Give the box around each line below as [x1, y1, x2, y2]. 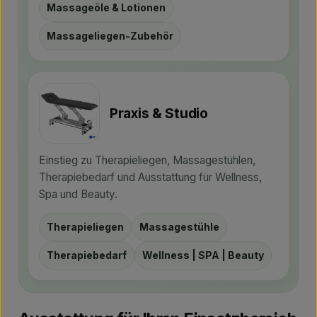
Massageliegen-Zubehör [47, 30, 173, 42]
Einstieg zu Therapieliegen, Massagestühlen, [39, 154, 255, 167]
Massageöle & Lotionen [47, 1, 166, 13]
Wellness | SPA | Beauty [142, 249, 264, 261]
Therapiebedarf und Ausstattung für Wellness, [39, 171, 262, 184]
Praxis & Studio [110, 105, 208, 122]
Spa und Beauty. [39, 188, 117, 201]
